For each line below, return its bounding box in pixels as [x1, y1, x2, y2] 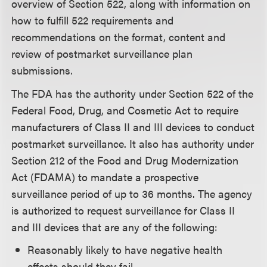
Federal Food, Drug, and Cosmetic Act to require [11, 102, 239, 117]
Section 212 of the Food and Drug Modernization [11, 152, 239, 167]
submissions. [11, 62, 73, 77]
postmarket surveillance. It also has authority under [11, 135, 254, 151]
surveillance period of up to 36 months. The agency [11, 185, 253, 201]
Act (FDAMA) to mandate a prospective [11, 169, 199, 184]
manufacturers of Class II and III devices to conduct [11, 119, 255, 134]
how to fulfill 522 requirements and [11, 12, 174, 27]
